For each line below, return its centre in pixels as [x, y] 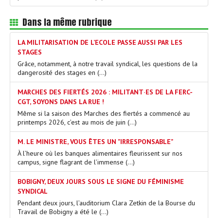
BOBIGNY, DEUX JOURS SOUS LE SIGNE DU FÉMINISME [101, 181]
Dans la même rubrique [65, 22]
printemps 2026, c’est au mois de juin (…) [77, 122]
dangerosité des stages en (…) [62, 72]
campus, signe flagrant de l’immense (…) [76, 162]
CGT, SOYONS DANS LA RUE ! [61, 101]
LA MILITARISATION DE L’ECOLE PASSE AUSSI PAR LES [100, 42]
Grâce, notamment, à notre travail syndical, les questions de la [108, 64]
